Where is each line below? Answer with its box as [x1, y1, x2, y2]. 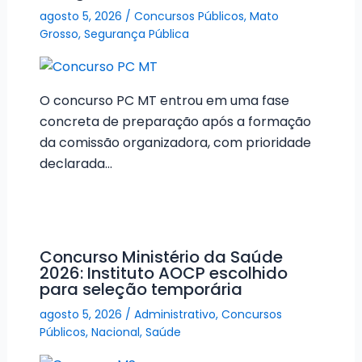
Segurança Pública [83, 26, 189, 43]
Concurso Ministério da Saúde [39, 246, 283, 269]
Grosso [39, 26, 78, 43]
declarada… [39, 154, 112, 173]
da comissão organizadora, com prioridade [39, 133, 311, 152]
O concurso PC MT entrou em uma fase [39, 90, 289, 110]
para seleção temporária [39, 278, 242, 301]
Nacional [90, 324, 140, 341]
